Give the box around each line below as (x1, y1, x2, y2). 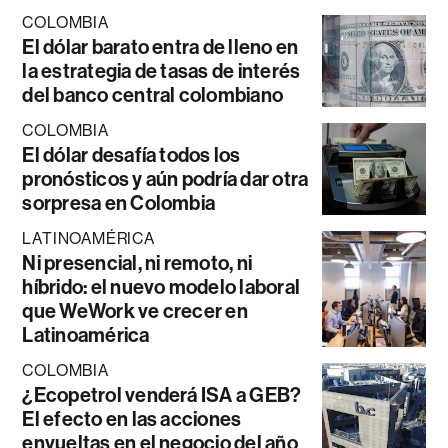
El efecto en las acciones (22, 407, 242, 432)
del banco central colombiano (22, 83, 284, 108)
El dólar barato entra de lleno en (22, 35, 299, 60)
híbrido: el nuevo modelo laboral (22, 275, 301, 300)
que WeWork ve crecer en (22, 299, 248, 324)
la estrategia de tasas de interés (22, 59, 301, 84)
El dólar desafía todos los (22, 143, 241, 168)
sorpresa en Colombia (22, 191, 216, 216)
